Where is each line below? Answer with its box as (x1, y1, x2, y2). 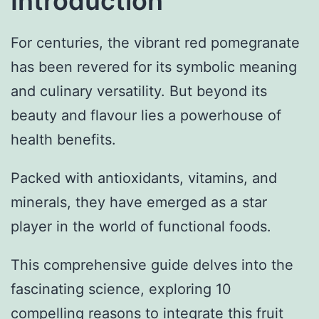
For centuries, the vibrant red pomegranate (11, 34, 300, 52)
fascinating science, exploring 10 (11, 281, 231, 298)
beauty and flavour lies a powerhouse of (11, 107, 281, 125)
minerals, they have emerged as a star (11, 194, 267, 211)
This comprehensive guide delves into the (11, 256, 293, 274)
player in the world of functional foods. (11, 218, 271, 236)
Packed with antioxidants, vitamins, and (11, 169, 277, 187)
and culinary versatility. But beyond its (11, 83, 267, 100)
